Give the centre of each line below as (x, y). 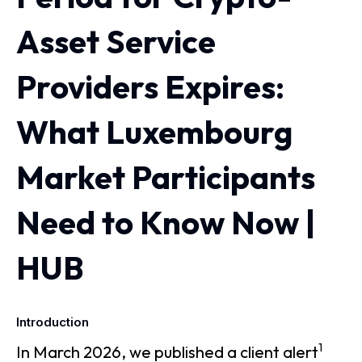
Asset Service (116, 41)
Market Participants (166, 177)
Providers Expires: (150, 86)
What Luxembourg (154, 132)
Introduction (53, 322)
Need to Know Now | (166, 222)
